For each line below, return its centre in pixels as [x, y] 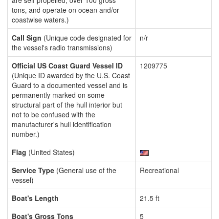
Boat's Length [35, 198]
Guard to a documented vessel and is [70, 85]
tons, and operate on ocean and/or [66, 10]
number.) [26, 134]
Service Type [33, 170]
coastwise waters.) [40, 20]
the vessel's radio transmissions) [62, 47]
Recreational [159, 170]
